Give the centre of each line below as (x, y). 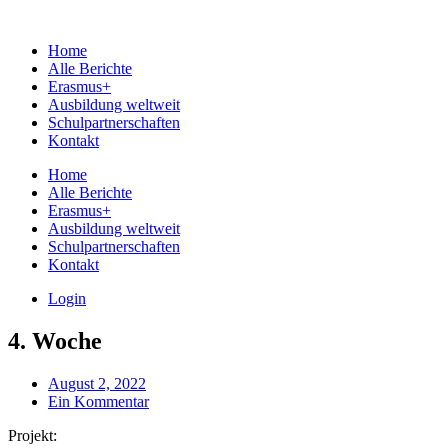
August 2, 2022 (97, 383)
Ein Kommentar (98, 401)
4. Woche (55, 340)
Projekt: (34, 435)
